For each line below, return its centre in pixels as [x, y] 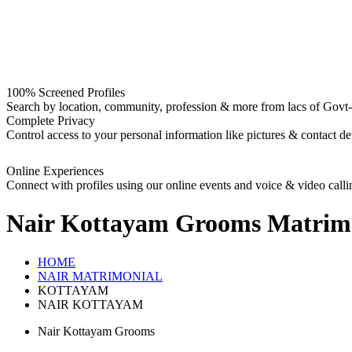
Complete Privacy [51, 121]
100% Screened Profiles [66, 92]
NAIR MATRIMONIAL [100, 276]
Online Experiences [55, 171]
